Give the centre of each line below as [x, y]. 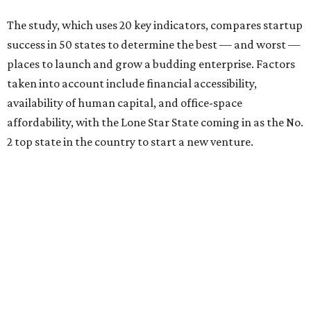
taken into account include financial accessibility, [132, 83]
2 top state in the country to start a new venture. [130, 142]
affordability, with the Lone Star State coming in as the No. [155, 122]
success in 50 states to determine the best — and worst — [154, 44]
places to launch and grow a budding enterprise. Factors [151, 64]
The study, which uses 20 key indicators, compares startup [155, 25]
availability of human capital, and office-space [125, 103]
